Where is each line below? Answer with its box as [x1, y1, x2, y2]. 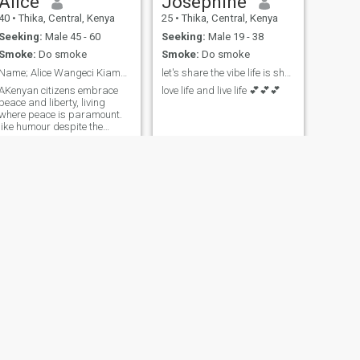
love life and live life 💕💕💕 [161, 84, 280, 97]
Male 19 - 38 [205, 30, 264, 43]
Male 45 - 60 [42, 30, 100, 43]
